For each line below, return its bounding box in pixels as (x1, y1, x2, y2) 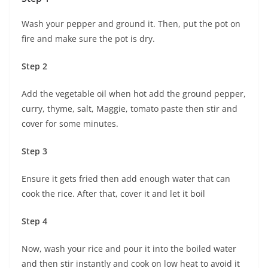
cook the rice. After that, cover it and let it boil (22, 188, 205, 200)
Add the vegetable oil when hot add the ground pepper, (22, 88, 246, 100)
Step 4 (22, 215, 47, 227)
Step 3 (22, 145, 47, 157)
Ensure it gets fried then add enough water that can (22, 173, 230, 185)
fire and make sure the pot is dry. (22, 33, 155, 45)
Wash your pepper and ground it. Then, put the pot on (22, 18, 240, 30)
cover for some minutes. (22, 118, 118, 130)
